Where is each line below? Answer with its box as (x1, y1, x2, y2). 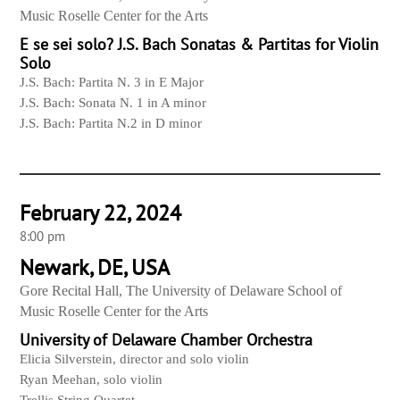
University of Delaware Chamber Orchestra (20, 329, 313, 351)
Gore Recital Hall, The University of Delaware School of (20, 283, 343, 299)
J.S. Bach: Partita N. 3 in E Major (20, 75, 204, 90)
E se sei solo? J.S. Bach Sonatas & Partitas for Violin (20, 34, 379, 55)
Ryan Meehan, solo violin (20, 372, 163, 387)
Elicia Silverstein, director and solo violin (20, 352, 250, 367)
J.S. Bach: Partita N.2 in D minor (20, 116, 203, 131)
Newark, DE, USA (20, 254, 171, 282)
